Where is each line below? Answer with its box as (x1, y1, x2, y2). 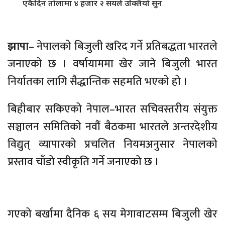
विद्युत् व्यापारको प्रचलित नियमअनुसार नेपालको (8, 135, 217, 154)
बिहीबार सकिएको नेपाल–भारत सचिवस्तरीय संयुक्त (8, 100, 217, 119)
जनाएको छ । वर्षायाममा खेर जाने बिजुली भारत (8, 55, 217, 74)
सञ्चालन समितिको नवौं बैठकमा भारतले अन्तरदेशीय (8, 118, 217, 137)
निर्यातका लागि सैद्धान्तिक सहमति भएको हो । (8, 72, 188, 91)
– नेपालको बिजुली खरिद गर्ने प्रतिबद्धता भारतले (29, 37, 217, 56)
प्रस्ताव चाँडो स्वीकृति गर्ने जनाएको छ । (8, 153, 159, 172)
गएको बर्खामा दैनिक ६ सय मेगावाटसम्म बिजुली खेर (8, 205, 217, 224)
